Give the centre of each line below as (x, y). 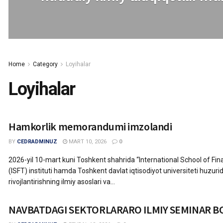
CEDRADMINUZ (37, 142)
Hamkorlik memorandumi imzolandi (90, 126)
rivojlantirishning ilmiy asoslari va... (62, 182)
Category (45, 64)
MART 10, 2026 (87, 142)
